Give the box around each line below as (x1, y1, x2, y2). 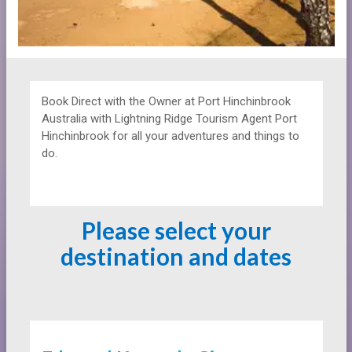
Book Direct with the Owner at (41, 94, 198, 109)
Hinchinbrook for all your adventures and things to (41, 129, 299, 144)
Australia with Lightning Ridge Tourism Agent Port (41, 112, 297, 126)
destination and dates (60, 242, 291, 271)
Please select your (81, 216, 271, 245)
